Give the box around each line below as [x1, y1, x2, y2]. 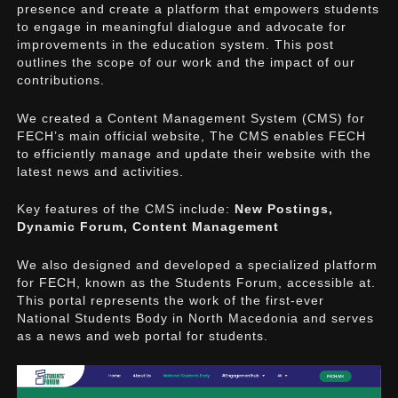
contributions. [17, 73, 106, 87]
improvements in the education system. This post [17, 37, 335, 52]
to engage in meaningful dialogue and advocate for [17, 20, 347, 34]
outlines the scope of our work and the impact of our [17, 55, 356, 69]
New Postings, [235, 202, 334, 217]
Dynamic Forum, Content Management [17, 219, 280, 235]
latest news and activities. [17, 163, 185, 179]
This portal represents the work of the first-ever [17, 292, 325, 307]
